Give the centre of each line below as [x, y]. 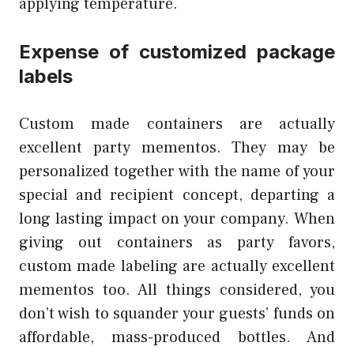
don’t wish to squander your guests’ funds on [177, 313]
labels [46, 76]
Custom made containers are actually [177, 124]
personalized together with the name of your [177, 171]
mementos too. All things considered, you [177, 290]
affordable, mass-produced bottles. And [177, 337]
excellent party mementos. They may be [177, 147]
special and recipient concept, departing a [177, 195]
